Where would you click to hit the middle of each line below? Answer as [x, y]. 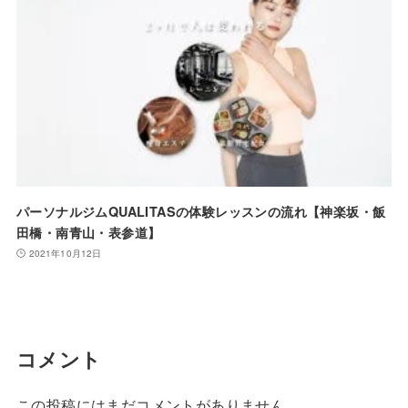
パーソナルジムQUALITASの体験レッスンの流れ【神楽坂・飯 [201, 211]
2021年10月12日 [65, 253]
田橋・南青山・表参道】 [88, 232]
